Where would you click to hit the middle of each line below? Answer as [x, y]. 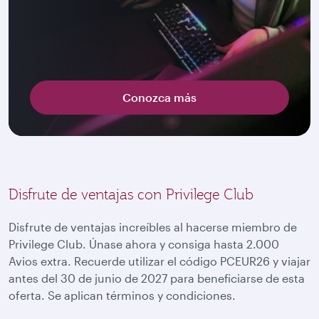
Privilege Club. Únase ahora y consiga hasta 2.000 [144, 244]
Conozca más [159, 97]
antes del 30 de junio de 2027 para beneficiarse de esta [157, 278]
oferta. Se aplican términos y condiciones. [122, 295]
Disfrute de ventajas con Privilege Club [131, 194]
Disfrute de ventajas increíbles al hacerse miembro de [153, 227]
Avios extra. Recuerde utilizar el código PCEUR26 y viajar [159, 261]
